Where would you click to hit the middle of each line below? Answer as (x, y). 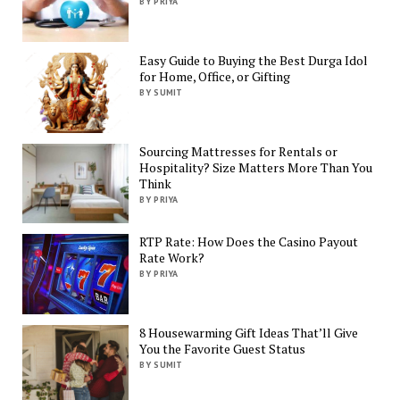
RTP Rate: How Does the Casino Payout (249, 242)
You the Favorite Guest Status (223, 348)
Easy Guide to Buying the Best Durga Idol (254, 60)
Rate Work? (172, 258)
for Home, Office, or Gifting (215, 76)
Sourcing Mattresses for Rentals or (239, 151)
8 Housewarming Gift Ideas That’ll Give (249, 332)
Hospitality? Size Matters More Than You (256, 167)
